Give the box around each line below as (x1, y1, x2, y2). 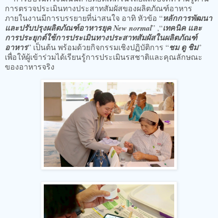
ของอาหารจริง (5, 61, 57, 72)
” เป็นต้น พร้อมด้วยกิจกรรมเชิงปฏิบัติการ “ (28, 41, 169, 52)
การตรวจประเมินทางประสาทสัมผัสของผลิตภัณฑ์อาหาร (5, 2, 192, 13)
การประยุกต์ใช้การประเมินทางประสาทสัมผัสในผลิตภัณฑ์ (5, 32, 197, 43)
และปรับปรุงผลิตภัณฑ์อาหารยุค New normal (5, 22, 152, 33)
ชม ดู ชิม (169, 41, 198, 53)
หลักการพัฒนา (163, 12, 212, 23)
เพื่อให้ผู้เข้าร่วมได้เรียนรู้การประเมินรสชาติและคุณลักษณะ (5, 51, 202, 62)
